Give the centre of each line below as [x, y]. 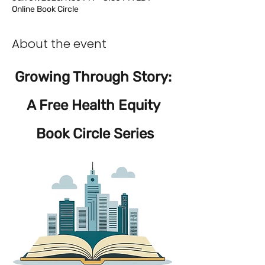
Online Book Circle [45, 9]
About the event [59, 44]
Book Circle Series [95, 134]
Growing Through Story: [95, 77]
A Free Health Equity [95, 105]
